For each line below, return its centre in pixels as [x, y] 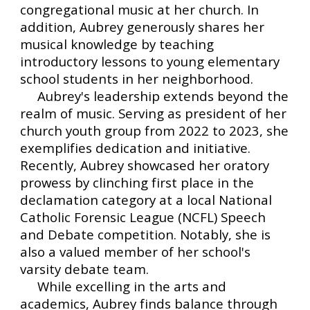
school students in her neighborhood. [137, 79]
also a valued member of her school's [136, 252]
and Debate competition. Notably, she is [146, 235]
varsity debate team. [85, 269]
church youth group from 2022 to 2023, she [155, 131]
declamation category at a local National [146, 200]
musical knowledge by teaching [117, 44]
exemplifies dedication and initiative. [136, 148]
